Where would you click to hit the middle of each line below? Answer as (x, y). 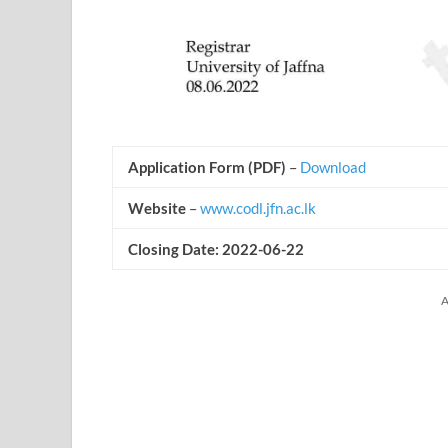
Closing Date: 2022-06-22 (216, 248)
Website (157, 207)
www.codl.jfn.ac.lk (258, 207)
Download (333, 166)
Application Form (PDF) (208, 166)
